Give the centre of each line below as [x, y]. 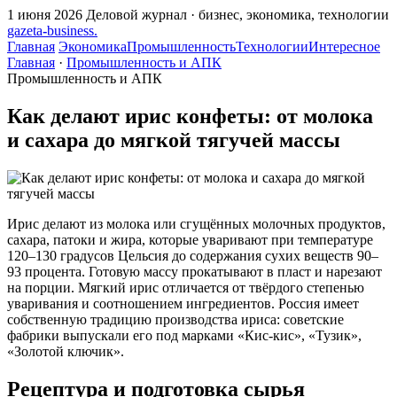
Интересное [344, 47]
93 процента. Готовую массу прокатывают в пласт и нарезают [195, 271]
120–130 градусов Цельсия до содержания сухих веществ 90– [193, 255]
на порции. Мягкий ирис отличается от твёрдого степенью [186, 287]
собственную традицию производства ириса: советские [175, 319]
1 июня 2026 [45, 15]
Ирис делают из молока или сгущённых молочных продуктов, [196, 223]
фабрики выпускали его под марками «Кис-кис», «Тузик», [184, 335]
